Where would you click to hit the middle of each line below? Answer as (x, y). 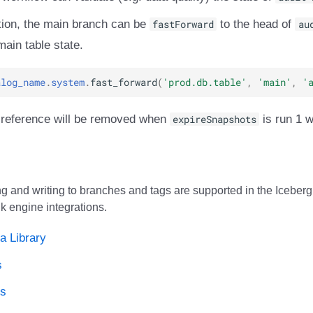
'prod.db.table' (204, 82)
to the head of (256, 24)
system (67, 82)
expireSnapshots (215, 119)
